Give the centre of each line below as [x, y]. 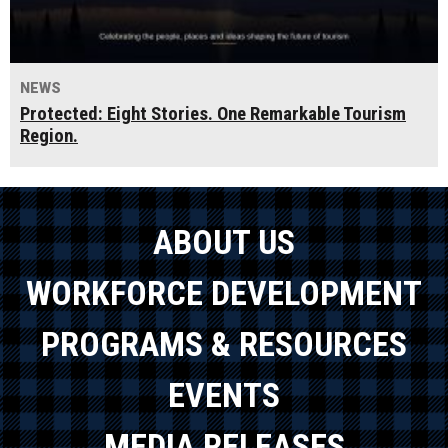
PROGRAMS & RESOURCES [224, 343]
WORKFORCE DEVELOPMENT [224, 292]
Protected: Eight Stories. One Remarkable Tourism [213, 114]
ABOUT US [224, 241]
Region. [49, 136]
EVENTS [224, 394]
